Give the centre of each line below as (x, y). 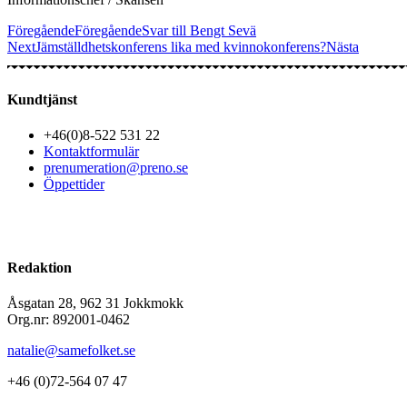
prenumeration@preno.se (116, 168)
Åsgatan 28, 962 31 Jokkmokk (95, 303)
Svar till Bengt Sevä (199, 30)
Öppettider (74, 184)
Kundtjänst (42, 100)
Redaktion (40, 267)
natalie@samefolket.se (71, 350)
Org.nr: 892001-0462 (69, 319)
